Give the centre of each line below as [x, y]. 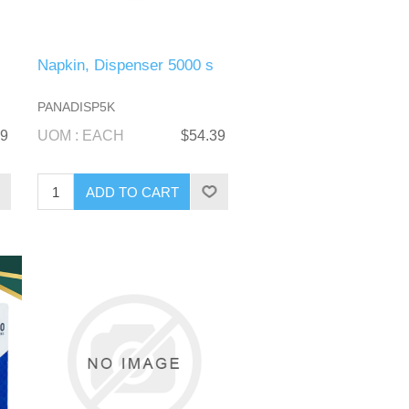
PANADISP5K [77, 107]
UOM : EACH [81, 136]
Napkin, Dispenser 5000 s [126, 66]
